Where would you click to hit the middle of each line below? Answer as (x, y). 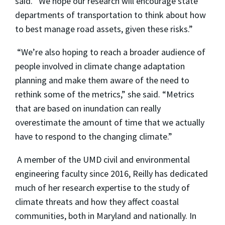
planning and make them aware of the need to (102, 80)
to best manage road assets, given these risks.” (104, 29)
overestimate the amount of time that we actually (110, 123)
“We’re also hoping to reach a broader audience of (110, 52)
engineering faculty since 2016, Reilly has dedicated (111, 174)
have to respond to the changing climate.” (94, 137)
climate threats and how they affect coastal (97, 202)
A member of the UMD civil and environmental (102, 160)
